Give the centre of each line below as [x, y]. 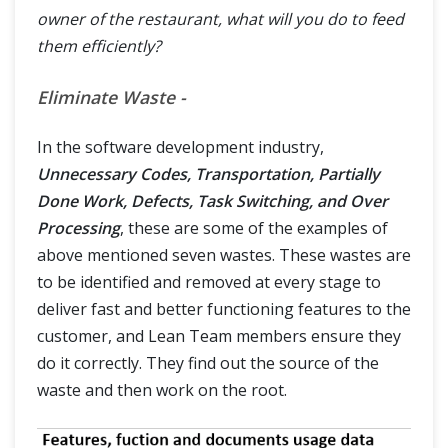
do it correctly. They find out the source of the [208, 363]
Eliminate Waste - [111, 97]
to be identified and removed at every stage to [209, 282]
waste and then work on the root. [162, 390]
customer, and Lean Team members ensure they [219, 336]
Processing [78, 228]
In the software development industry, [180, 147]
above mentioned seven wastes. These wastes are [224, 255]
